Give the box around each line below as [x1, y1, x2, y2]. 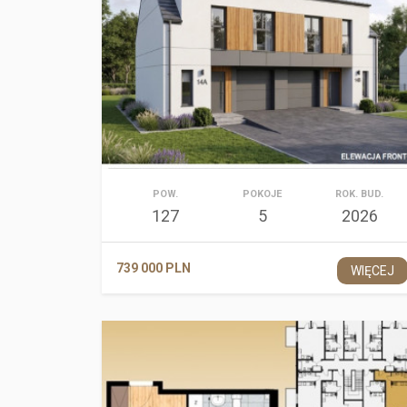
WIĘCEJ [351, 263, 395, 278]
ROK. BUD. [335, 188, 384, 200]
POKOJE [243, 188, 283, 200]
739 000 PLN [116, 261, 191, 275]
